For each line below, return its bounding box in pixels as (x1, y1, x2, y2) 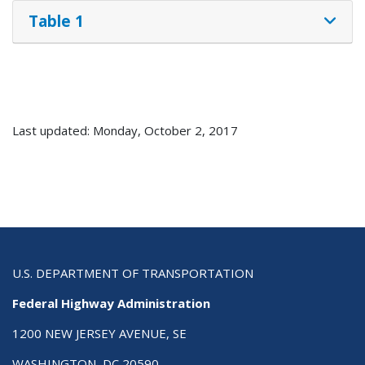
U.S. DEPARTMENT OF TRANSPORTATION (12, 265, 253, 282)
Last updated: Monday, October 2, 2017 (12, 121, 238, 139)
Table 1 (28, 11, 84, 32)
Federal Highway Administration (12, 295, 210, 312)
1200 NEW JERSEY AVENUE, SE (12, 325, 187, 342)
